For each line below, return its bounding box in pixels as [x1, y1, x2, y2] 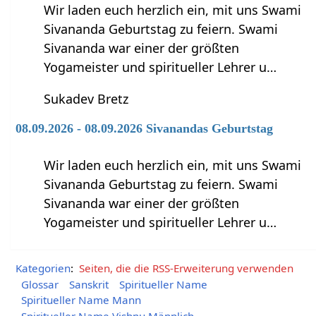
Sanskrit [68, 276, 109, 291]
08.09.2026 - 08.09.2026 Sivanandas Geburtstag [16, 121, 274, 135]
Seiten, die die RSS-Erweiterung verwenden [78, 260, 293, 275]
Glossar [20, 276, 59, 291]
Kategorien [16, 260, 71, 275]
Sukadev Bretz [44, 90, 129, 107]
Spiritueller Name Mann [20, 293, 141, 308]
